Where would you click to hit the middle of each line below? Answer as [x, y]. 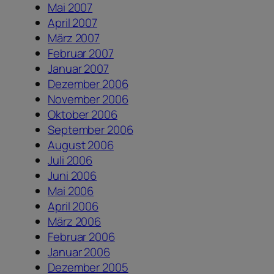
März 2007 [74, 38]
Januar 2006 [79, 252]
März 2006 [75, 222]
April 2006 [73, 206]
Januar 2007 [78, 69]
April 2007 [72, 23]
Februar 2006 [81, 237]
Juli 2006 [70, 161]
